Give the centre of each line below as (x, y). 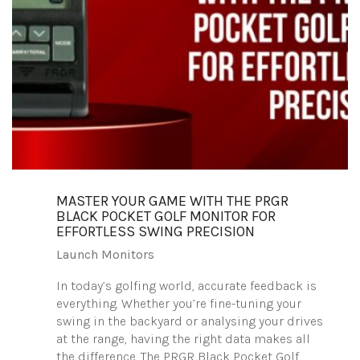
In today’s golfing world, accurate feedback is (186, 286)
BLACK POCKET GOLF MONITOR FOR (166, 216)
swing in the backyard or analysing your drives (190, 321)
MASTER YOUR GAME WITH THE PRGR (172, 201)
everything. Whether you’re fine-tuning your (179, 303)
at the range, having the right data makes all (183, 339)
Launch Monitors (105, 254)
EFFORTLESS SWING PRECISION (155, 231)
